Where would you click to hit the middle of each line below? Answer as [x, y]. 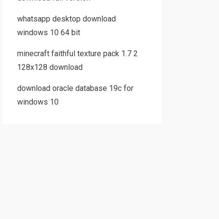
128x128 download [50, 67]
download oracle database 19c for [75, 88]
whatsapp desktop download [66, 19]
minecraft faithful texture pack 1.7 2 [77, 54]
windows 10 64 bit [48, 33]
